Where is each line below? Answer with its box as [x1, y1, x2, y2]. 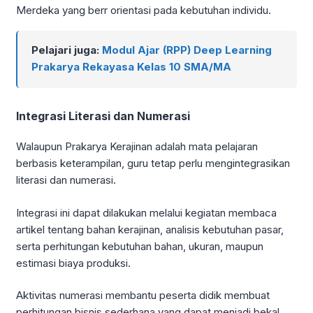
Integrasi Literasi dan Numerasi [16, 109, 190, 124]
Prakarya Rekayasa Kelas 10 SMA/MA [31, 60, 231, 74]
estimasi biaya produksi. [16, 256, 131, 270]
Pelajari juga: [31, 43, 102, 57]
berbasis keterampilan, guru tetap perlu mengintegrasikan [16, 156, 290, 170]
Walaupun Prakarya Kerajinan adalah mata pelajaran [16, 140, 258, 154]
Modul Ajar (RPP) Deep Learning [102, 43, 272, 57]
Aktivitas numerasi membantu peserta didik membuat [16, 289, 270, 303]
